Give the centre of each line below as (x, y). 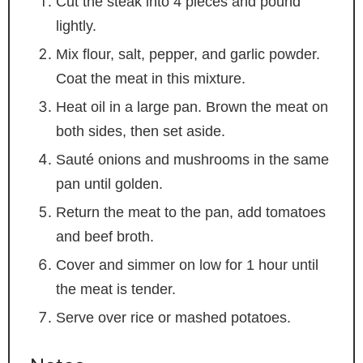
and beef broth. (105, 236)
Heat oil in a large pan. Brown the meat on (192, 107)
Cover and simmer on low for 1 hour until (187, 265)
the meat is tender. (115, 289)
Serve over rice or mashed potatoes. (173, 317)
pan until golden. (109, 184)
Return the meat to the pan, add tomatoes (190, 212)
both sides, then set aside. (140, 131)
